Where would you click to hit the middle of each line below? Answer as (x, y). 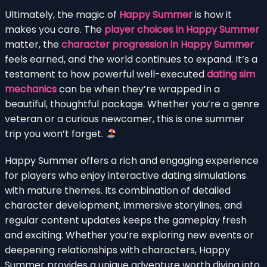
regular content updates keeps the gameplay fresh (126, 220)
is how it (212, 14)
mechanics (31, 89)
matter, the (33, 44)
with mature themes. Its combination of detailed (118, 190)
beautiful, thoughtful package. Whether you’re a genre (132, 104)
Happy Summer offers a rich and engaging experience (132, 160)
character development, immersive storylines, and (123, 205)
